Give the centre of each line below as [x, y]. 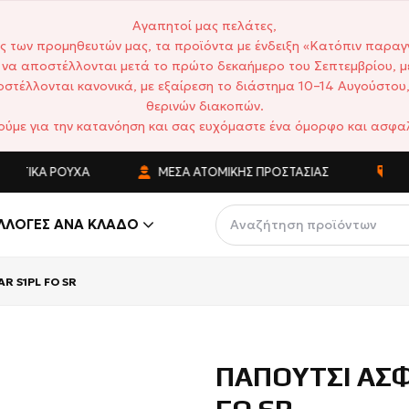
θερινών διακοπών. [204, 106]
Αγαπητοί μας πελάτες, [204, 26]
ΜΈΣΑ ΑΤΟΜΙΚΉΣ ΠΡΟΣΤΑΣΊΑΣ [223, 172]
